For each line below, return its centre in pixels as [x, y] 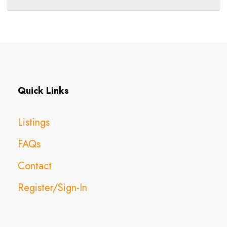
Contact [35, 166]
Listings [34, 123]
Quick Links [43, 91]
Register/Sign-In [52, 188]
